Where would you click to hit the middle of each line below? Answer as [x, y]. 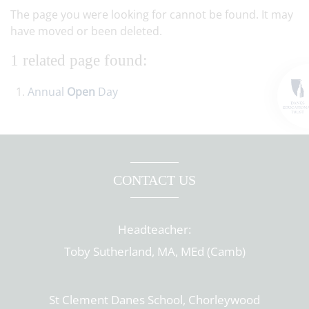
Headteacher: [154, 229]
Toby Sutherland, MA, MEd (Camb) [154, 251]
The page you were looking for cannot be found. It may [152, 14]
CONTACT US [154, 180]
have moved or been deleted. [86, 31]
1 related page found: [79, 60]
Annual [47, 92]
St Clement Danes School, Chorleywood [154, 300]
